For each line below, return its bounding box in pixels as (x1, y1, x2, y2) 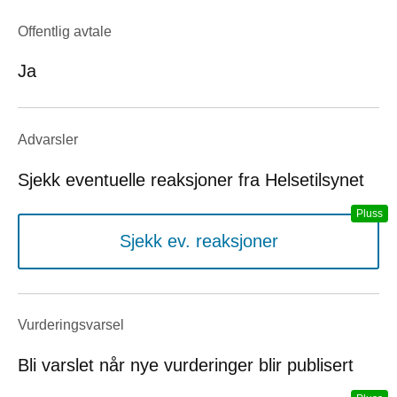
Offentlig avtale (18, 23, 112, 39)
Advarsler (18, 131, 78, 147)
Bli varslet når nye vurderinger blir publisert (18, 354, 354, 375)
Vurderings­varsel (18, 317, 124, 333)
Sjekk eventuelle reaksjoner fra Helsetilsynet (18, 169, 364, 190)
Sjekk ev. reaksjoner (119, 230, 278, 251)
